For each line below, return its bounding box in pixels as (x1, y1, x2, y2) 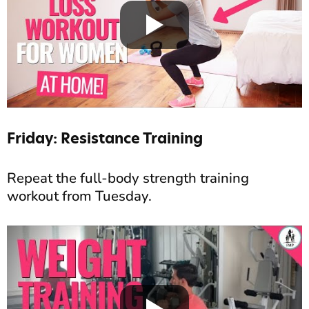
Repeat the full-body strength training (7, 168, 249, 188)
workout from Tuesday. (7, 186, 152, 206)
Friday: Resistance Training (7, 128, 203, 148)
